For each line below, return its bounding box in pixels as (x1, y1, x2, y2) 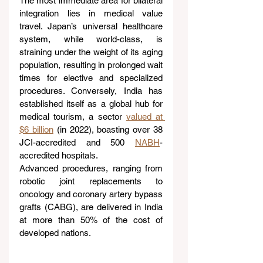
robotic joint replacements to (19, 176, 163, 187)
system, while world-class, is (19, 34, 163, 45)
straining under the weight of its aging (19, 47, 163, 58)
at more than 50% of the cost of (19, 215, 163, 225)
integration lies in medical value (19, 8, 163, 19)
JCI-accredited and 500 (19, 137, 135, 148)
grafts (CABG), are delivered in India (19, 202, 163, 213)
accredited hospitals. (19, 150, 98, 161)
